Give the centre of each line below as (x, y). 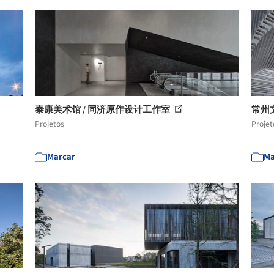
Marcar (61, 157)
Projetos (50, 124)
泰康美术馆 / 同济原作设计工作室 (104, 109)
